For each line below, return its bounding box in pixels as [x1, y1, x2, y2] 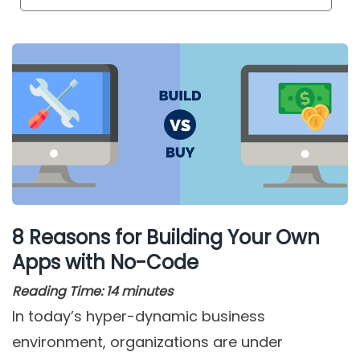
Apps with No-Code [12, 248, 198, 276]
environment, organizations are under [12, 331, 283, 352]
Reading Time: [12, 281, 103, 301]
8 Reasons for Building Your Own [12, 223, 320, 251]
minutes [121, 281, 173, 301]
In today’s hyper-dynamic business [12, 305, 265, 326]
